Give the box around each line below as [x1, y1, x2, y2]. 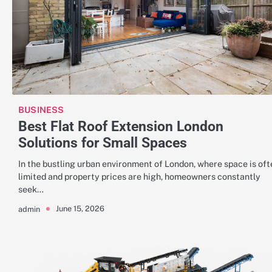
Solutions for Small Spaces [18, 134, 187, 151]
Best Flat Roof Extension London [18, 117, 223, 135]
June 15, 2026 [56, 204, 104, 214]
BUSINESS [18, 104, 64, 115]
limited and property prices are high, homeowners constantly [18, 171, 260, 182]
